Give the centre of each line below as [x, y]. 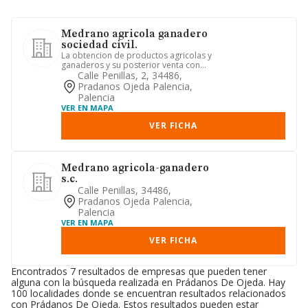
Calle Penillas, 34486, [124, 190]
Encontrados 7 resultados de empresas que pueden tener [139, 271]
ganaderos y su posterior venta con [131, 65]
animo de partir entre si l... [112, 75]
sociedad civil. [99, 45]
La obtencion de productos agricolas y [136, 55]
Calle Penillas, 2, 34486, [130, 75]
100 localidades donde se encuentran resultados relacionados [148, 293]
